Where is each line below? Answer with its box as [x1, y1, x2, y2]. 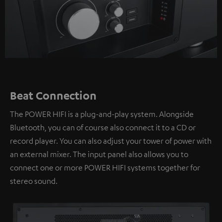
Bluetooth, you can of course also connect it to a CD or [10, 122, 196, 133]
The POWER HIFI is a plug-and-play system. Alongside [10, 109, 194, 119]
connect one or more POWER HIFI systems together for [10, 163, 200, 173]
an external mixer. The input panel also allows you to [10, 149, 188, 160]
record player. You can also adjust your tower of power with [10, 136, 212, 146]
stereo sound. [10, 176, 57, 186]
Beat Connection [10, 88, 97, 103]
